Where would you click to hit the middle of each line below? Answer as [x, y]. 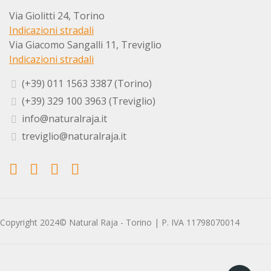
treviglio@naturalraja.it [74, 136]
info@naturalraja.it [64, 119]
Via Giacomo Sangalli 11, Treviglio [85, 45]
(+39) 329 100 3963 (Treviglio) [89, 101]
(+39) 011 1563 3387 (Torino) [87, 83]
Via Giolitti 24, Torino [57, 16]
